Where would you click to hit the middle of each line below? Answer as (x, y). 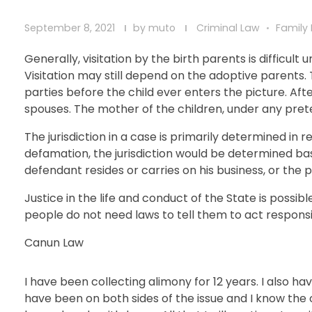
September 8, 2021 (70, 28)
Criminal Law (228, 28)
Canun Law (54, 242)
